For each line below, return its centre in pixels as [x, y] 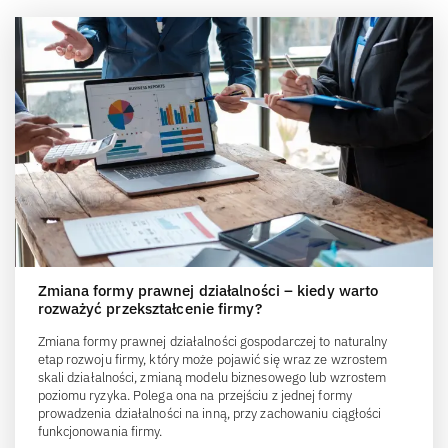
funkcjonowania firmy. [100, 432]
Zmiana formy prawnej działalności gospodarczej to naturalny [212, 342]
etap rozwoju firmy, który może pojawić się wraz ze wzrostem [212, 360]
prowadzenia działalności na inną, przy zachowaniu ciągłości [209, 414]
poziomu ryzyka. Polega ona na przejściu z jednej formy [194, 396]
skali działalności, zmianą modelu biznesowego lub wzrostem [212, 378]
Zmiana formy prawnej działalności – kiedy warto [208, 291]
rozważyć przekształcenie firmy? [149, 309]
